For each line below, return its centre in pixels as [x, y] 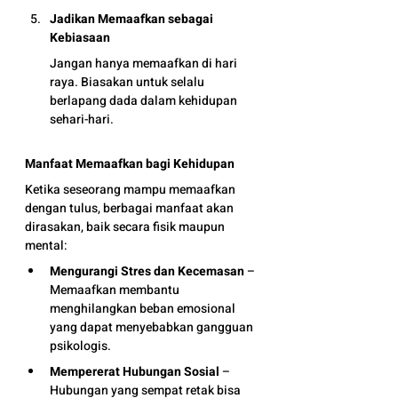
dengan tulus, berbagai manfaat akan [131, 208]
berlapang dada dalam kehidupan [145, 101]
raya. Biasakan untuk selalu [128, 82]
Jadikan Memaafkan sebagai [133, 19]
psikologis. [80, 346]
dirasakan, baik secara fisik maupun [126, 227]
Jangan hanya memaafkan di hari [145, 64]
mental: [46, 246]
